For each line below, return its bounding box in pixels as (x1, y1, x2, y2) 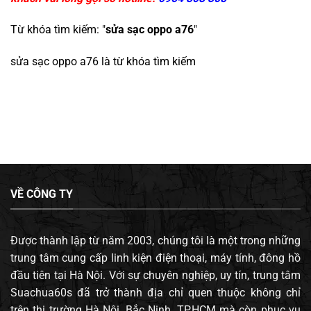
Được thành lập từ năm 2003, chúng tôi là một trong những (10, 233, 301, 247)
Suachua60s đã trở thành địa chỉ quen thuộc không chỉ (10, 285, 301, 299)
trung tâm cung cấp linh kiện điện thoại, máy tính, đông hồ (10, 251, 301, 264)
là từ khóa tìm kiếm (99, 55, 196, 69)
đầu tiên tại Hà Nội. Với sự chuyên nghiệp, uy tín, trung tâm (10, 268, 301, 282)
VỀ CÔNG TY (10, 187, 73, 201)
